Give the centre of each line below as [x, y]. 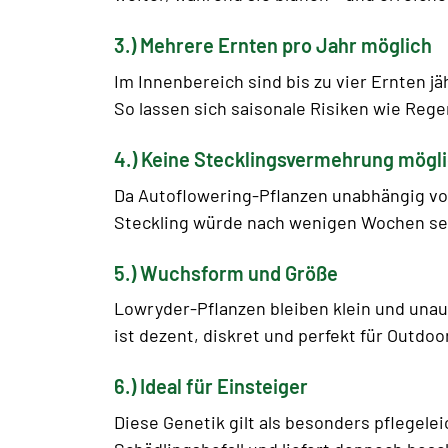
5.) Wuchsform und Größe [226, 272]
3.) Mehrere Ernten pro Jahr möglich [273, 45]
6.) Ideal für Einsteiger [211, 386]
